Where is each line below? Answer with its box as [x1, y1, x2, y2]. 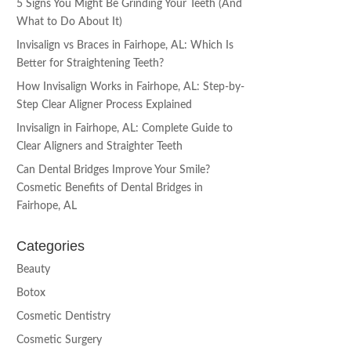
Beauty [16, 264, 51, 276]
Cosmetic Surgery [16, 335, 103, 346]
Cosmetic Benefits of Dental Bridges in [16, 183, 204, 194]
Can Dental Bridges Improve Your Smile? [16, 165, 211, 176]
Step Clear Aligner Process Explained [16, 100, 193, 111]
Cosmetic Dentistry [16, 311, 111, 323]
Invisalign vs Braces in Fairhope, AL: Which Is [16, 40, 234, 52]
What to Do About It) [16, 16, 123, 28]
